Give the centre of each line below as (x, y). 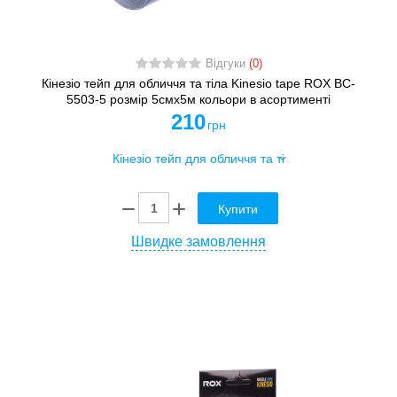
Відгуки (227, 64)
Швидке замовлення (198, 241)
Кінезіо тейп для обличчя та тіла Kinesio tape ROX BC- (198, 84)
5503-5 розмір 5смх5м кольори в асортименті (198, 100)
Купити (238, 209)
